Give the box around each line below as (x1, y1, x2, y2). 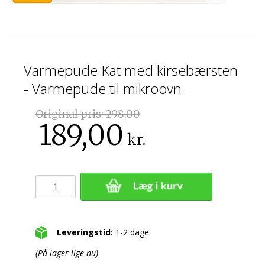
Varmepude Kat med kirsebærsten (24, 60, 238, 80)
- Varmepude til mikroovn (24, 79, 182, 99)
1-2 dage (113, 227, 149, 238)
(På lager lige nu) (35, 247, 98, 259)
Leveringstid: (57, 227, 113, 238)
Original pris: (35, 107, 106, 121)
